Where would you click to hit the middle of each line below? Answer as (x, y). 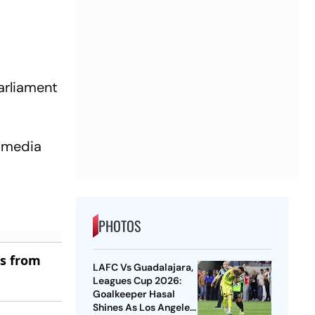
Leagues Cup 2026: (137, 281)
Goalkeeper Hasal (134, 294)
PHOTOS (119, 226)
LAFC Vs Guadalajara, (143, 268)
